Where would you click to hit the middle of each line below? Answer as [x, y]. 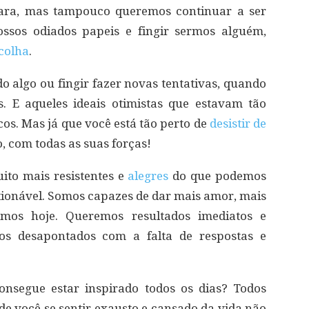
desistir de [238, 124]
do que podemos [218, 176]
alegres [148, 176]
